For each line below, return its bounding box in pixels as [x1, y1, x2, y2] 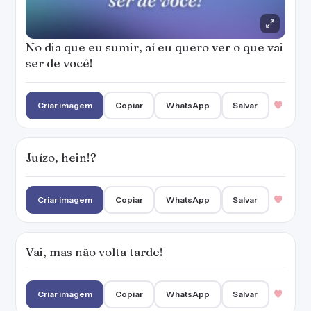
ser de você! [26, 56, 93, 70]
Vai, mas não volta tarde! [26, 244, 163, 259]
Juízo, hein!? [26, 150, 96, 165]
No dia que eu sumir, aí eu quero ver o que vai [26, 40, 283, 54]
